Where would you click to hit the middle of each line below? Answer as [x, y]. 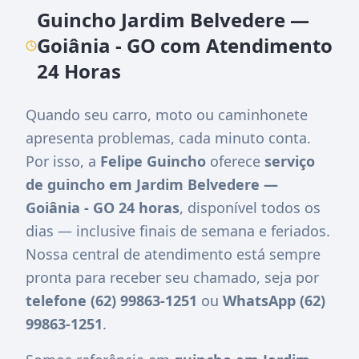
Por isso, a [63, 161]
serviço [290, 161]
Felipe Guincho [153, 161]
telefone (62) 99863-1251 [111, 300]
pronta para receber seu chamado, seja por [172, 277]
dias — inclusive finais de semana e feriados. [178, 230]
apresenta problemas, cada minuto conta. [168, 137]
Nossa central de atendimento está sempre [173, 254]
